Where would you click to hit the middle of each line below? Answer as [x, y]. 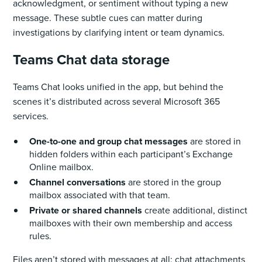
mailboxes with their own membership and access [131, 223]
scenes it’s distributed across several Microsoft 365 [117, 101]
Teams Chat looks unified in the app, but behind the [118, 87]
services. [32, 116]
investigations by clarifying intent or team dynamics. [119, 32]
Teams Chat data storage [93, 59]
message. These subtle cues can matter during [108, 18]
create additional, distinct [195, 210]
